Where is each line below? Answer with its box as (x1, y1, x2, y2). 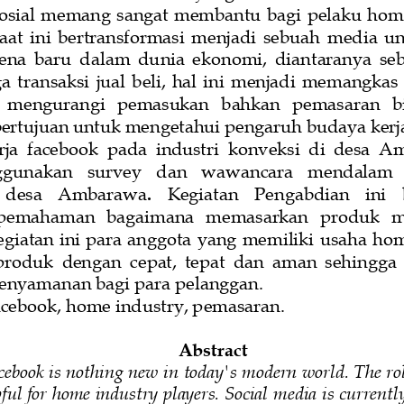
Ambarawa (58, 182, 148, 203)
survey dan (87, 160, 192, 180)
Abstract (178, 338, 248, 359)
